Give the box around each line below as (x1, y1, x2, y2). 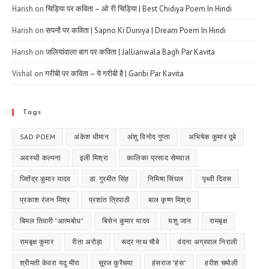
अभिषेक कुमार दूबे (189, 132, 237, 142)
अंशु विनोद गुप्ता (127, 132, 171, 142)
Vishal (12, 68, 32, 79)
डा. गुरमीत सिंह (89, 174, 129, 184)
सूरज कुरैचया (98, 258, 133, 268)
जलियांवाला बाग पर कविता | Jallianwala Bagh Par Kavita (46, 47, 215, 58)
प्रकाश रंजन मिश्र (20, 195, 70, 205)
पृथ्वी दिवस (202, 174, 232, 184)
